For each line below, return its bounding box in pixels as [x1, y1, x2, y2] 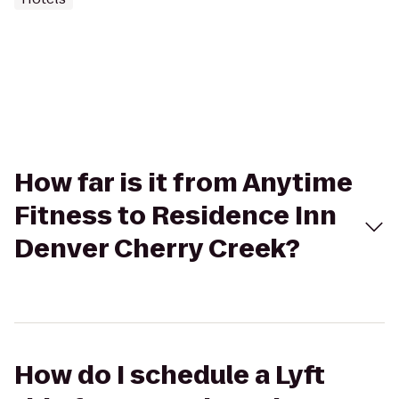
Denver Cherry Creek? [14, 232, 300, 266]
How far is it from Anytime [14, 166, 353, 200]
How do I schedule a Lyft [14, 358, 325, 393]
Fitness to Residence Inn [14, 199, 337, 233]
